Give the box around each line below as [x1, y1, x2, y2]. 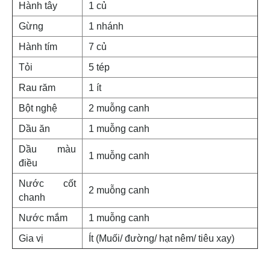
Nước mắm [19, 213, 67, 224]
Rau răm [19, 83, 55, 93]
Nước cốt [19, 178, 76, 189]
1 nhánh [89, 21, 124, 32]
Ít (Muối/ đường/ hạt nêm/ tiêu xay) [89, 233, 234, 244]
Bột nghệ [19, 103, 57, 114]
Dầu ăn [19, 124, 50, 134]
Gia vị [19, 233, 43, 244]
